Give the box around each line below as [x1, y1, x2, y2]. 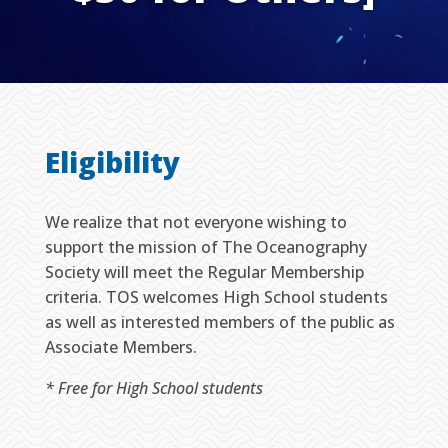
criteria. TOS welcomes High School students [44, 286, 388, 308]
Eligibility [44, 143, 180, 181]
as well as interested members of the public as [44, 311, 395, 333]
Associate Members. [44, 336, 201, 358]
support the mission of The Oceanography [44, 236, 367, 258]
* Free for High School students [44, 377, 263, 400]
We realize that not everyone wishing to [44, 211, 347, 233]
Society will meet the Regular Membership [44, 261, 364, 283]
